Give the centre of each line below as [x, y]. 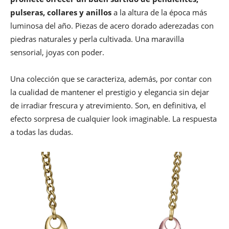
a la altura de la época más [159, 12]
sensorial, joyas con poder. [57, 52]
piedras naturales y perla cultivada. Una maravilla [97, 39]
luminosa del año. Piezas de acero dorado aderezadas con [112, 25]
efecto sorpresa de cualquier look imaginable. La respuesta [113, 118]
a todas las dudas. [42, 132]
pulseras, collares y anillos [61, 12]
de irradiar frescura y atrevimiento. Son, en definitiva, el [108, 105]
